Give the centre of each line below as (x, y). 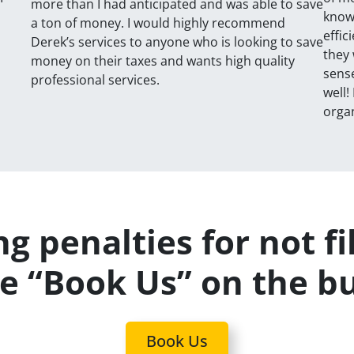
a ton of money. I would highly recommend (158, 23)
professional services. (95, 79)
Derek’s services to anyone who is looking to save (177, 41)
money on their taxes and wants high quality (163, 60)
